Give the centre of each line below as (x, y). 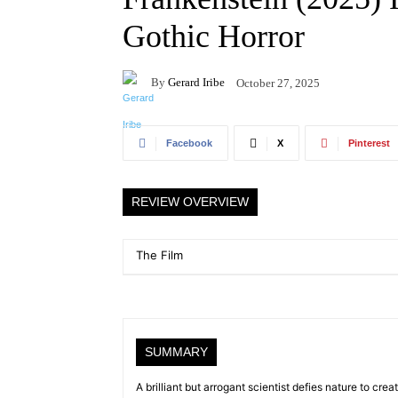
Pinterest (369, 143)
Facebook (189, 143)
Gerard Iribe (196, 82)
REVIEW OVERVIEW (190, 202)
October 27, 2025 (278, 83)
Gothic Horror (214, 37)
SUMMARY (176, 352)
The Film (159, 255)
